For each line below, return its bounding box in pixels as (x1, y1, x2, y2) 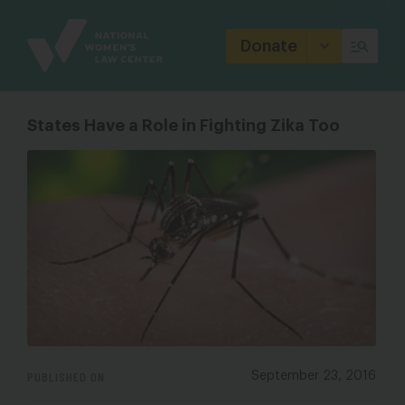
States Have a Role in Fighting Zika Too (27, 118, 340, 134)
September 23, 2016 (251, 370, 376, 383)
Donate (240, 37, 297, 54)
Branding (27, 25, 89, 40)
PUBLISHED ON (27, 369, 105, 385)
